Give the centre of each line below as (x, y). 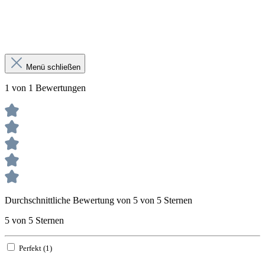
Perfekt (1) (35, 248)
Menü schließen (53, 67)
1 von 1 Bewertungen (45, 88)
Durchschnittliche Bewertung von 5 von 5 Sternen (98, 201)
